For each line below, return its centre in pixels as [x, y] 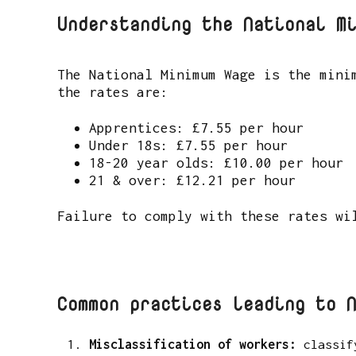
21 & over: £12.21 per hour [192, 180]
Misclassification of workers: [196, 344]
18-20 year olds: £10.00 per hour [216, 163]
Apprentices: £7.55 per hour [196, 128]
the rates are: [113, 91]
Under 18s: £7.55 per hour [188, 145]
